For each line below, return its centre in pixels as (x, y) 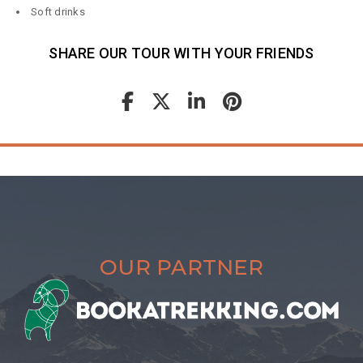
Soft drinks (58, 12)
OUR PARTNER (181, 268)
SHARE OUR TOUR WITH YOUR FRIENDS (181, 53)
